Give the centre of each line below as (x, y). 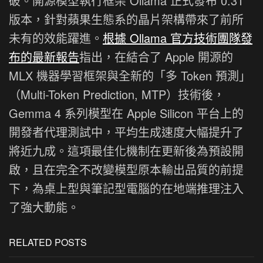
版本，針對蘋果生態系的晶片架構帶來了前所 (126, 19)
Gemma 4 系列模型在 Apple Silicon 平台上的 (126, 113)
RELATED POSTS (48, 242)
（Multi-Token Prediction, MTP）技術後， (117, 94)
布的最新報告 (44, 56)
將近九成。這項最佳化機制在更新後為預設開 (126, 150)
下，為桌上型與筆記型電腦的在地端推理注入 (126, 188)
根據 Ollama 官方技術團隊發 (178, 38)
